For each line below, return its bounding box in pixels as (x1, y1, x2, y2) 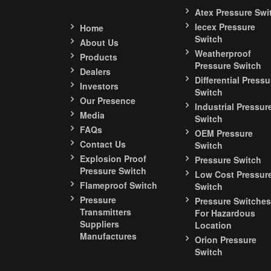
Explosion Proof (80, 152, 146, 165)
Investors (80, 80, 119, 92)
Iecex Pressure (195, 21, 255, 33)
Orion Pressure (195, 233, 256, 246)
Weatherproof (195, 47, 251, 59)
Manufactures (80, 230, 137, 242)
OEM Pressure (195, 127, 253, 139)
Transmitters (80, 206, 131, 218)
